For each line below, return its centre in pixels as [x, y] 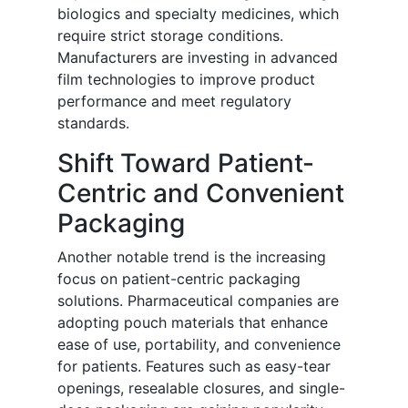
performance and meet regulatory [174, 102]
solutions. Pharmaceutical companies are [198, 301]
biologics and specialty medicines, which [198, 14]
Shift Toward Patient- [186, 163]
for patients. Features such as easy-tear [194, 367]
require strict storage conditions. [170, 36]
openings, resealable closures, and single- [201, 388]
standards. [93, 123]
